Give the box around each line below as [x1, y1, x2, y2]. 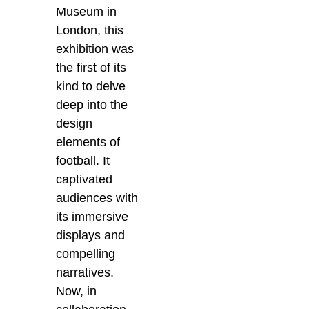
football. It [56, 154, 110, 168]
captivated [56, 172, 113, 187]
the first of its [56, 61, 127, 75]
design [56, 117, 93, 131]
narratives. [56, 266, 114, 280]
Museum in [56, 5, 117, 19]
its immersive [56, 210, 129, 224]
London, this [56, 23, 124, 38]
